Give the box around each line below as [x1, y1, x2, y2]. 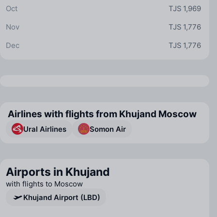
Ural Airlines [23, 124, 66, 134]
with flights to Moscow [6, 179, 83, 188]
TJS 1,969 [169, 3, 201, 13]
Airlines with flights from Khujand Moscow [8, 108, 197, 120]
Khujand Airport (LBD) [23, 192, 100, 202]
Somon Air [90, 124, 126, 134]
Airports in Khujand [6, 165, 110, 179]
